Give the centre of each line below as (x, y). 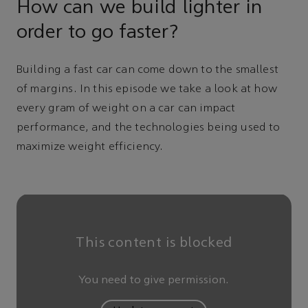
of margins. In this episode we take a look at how (147, 90)
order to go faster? (97, 33)
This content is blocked (154, 244)
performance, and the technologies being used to (148, 128)
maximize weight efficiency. (91, 147)
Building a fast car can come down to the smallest (147, 70)
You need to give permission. (154, 281)
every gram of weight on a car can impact (126, 109)
